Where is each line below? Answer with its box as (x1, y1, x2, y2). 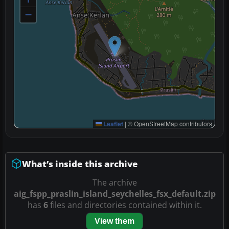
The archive (92, 176, 137, 188)
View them (95, 216, 134, 225)
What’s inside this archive (22, 157, 138, 170)
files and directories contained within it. (48, 199, 202, 211)
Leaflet (102, 119, 123, 128)
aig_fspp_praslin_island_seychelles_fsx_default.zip (13, 188, 216, 199)
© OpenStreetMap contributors (126, 119, 212, 128)
